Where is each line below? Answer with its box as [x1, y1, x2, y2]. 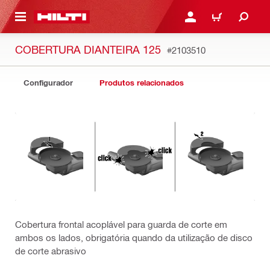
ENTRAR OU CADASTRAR [177, 16, 268, 25]
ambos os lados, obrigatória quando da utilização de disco [15, 231, 253, 243]
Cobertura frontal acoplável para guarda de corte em [15, 218, 227, 230]
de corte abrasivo [15, 245, 86, 256]
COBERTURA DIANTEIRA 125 [15, 43, 161, 55]
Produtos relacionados [99, 78, 184, 87]
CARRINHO [203, 16, 243, 25]
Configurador [24, 78, 73, 87]
